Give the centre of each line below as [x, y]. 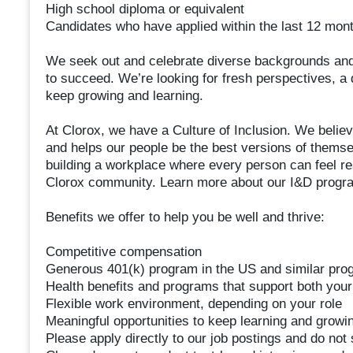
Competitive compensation [123, 252]
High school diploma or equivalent [145, 9]
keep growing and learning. [124, 96]
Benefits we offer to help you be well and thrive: [185, 217]
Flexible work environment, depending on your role [193, 304]
